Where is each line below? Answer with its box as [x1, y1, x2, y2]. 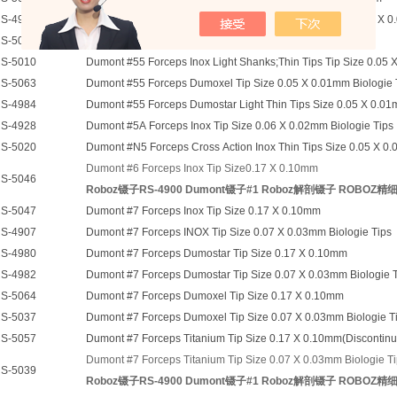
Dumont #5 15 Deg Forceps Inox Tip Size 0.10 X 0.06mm [86, 35, 359, 47]
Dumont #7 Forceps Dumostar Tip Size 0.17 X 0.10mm [86, 247, 347, 260]
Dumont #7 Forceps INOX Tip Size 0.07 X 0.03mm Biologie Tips [86, 226, 392, 238]
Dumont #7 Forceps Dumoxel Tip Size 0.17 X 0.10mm [86, 290, 344, 302]
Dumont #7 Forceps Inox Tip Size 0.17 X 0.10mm [86, 205, 321, 217]
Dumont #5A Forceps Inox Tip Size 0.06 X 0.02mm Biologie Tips [86, 120, 393, 132]
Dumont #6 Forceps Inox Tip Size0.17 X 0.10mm [86, 162, 318, 175]
